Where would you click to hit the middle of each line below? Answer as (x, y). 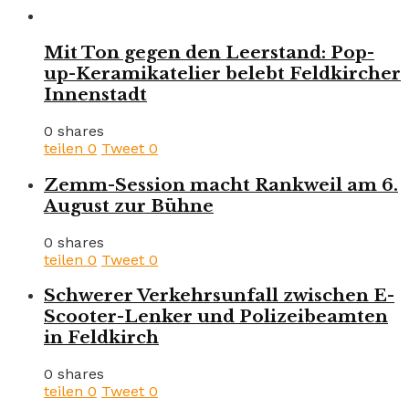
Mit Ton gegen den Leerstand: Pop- (209, 53)
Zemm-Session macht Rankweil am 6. (221, 184)
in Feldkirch (101, 338)
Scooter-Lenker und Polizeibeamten (216, 317)
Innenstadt (95, 95)
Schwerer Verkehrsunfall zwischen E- (219, 296)
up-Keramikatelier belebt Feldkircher (222, 74)
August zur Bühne (129, 205)
